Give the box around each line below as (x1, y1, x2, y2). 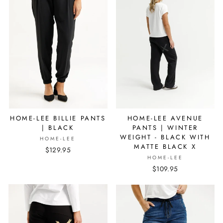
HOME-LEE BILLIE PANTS (9, 113, 106, 123)
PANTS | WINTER (132, 123, 198, 133)
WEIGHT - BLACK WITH (120, 132, 211, 142)
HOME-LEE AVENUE (127, 113, 203, 123)
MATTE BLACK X (134, 142, 197, 152)
